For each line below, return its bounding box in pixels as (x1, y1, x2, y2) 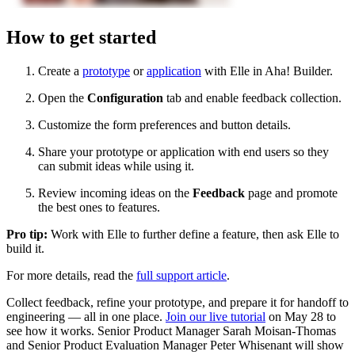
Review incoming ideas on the (38, 185, 193, 200)
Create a (38, 63, 82, 78)
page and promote (245, 185, 338, 200)
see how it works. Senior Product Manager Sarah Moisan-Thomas (6, 323, 336, 338)
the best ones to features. (38, 200, 160, 214)
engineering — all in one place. (6, 309, 166, 323)
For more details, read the (6, 268, 136, 282)
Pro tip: (6, 227, 48, 241)
